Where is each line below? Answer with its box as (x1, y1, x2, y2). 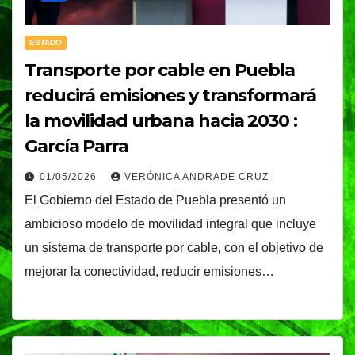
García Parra (25, 135, 128, 157)
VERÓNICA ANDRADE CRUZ (124, 170, 269, 182)
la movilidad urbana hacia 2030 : (25, 109, 297, 132)
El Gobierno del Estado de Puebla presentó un (25, 193, 286, 207)
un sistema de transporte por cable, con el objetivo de (25, 240, 323, 254)
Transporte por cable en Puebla (25, 59, 295, 81)
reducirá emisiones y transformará (25, 84, 316, 106)
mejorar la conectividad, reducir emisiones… (25, 264, 274, 278)
